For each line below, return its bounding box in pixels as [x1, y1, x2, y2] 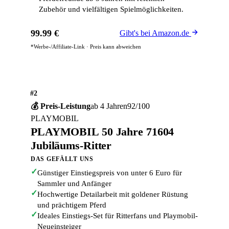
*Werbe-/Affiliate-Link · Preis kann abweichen [31, 43, 141, 50]
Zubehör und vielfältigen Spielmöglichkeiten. [39, 5, 184, 13]
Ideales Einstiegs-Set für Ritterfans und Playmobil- [37, 212, 198, 220]
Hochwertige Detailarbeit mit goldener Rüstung [37, 190, 188, 198]
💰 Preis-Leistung [31, 102, 90, 110]
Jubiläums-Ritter [31, 139, 112, 152]
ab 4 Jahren [90, 102, 127, 110]
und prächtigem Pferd [37, 201, 106, 209]
